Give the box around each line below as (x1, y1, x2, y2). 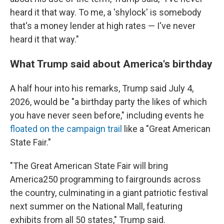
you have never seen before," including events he (10, 110, 204, 120)
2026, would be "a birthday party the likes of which (10, 96, 207, 107)
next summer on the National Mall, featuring (10, 201, 182, 211)
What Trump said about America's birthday (10, 57, 212, 70)
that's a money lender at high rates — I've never (10, 20, 195, 31)
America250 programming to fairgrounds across (10, 174, 201, 184)
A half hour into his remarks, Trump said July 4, (10, 83, 193, 93)
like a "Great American (122, 123, 210, 134)
